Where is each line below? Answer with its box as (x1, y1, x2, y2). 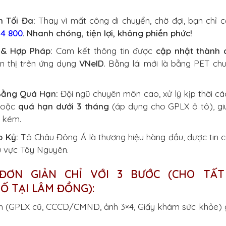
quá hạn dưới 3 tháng (18, 101, 109, 112)
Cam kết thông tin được (52, 45, 156, 56)
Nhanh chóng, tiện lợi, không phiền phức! (27, 28, 192, 39)
